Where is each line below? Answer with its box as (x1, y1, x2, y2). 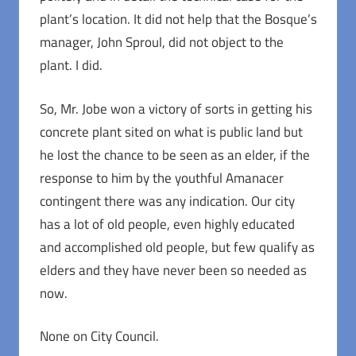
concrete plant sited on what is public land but (39, 121, 303, 142)
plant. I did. (39, 55, 103, 76)
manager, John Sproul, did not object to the (39, 32, 284, 53)
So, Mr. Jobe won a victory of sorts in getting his (39, 98, 312, 119)
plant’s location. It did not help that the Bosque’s (39, 9, 317, 30)
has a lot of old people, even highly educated (39, 213, 295, 234)
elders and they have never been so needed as (39, 259, 307, 281)
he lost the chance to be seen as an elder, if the (39, 144, 310, 165)
